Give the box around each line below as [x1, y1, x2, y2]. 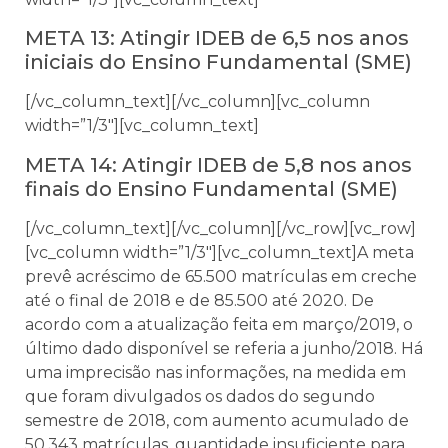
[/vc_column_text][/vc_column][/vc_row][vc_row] [25, 218, 416, 238]
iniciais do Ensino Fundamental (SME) [25, 50, 412, 75]
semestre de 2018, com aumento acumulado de [25, 410, 409, 430]
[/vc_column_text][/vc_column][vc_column [25, 92, 370, 112]
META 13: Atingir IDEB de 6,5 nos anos [25, 26, 409, 51]
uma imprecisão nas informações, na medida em [25, 362, 406, 382]
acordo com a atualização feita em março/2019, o [25, 314, 413, 334]
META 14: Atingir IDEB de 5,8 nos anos [25, 152, 412, 177]
